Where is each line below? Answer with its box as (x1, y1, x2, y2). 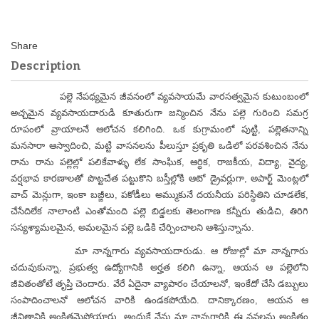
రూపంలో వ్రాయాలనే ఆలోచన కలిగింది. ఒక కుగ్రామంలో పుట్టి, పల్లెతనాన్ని (11, 124, 308, 135)
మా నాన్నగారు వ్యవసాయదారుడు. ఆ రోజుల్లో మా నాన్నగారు (11, 246, 308, 256)
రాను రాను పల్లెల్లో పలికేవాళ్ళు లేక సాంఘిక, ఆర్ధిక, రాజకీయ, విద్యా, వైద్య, (11, 157, 308, 167)
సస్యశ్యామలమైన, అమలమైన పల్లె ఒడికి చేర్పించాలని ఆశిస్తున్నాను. (11, 222, 254, 233)
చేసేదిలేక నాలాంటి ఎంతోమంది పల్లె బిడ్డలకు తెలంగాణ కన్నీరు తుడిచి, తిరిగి (11, 206, 308, 216)
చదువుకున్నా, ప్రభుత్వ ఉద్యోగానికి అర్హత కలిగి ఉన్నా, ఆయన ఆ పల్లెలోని (11, 262, 308, 273)
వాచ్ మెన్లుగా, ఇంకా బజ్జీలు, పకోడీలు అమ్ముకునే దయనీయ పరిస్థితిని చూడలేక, (11, 189, 308, 200)
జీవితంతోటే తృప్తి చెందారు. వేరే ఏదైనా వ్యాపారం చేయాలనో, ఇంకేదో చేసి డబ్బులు (11, 278, 308, 289)
